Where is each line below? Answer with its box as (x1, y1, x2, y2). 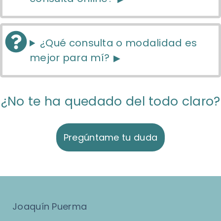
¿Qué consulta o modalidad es (40, 36, 197, 50)
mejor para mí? (30, 51, 110, 65)
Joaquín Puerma (12, 200, 87, 213)
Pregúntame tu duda (63, 131, 158, 144)
